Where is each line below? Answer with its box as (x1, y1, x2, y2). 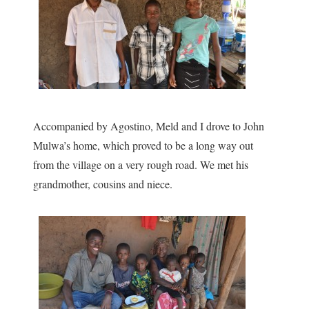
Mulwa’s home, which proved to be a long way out (33, 137, 254, 152)
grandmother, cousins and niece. (33, 176, 173, 191)
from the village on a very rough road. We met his (33, 157, 249, 172)
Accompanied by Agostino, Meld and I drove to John (33, 118, 265, 133)
